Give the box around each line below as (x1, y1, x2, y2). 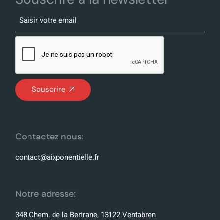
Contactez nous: (15, 130, 84, 142)
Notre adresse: (15, 188, 76, 200)
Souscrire (32, 84, 66, 94)
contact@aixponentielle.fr (15, 151, 100, 163)
